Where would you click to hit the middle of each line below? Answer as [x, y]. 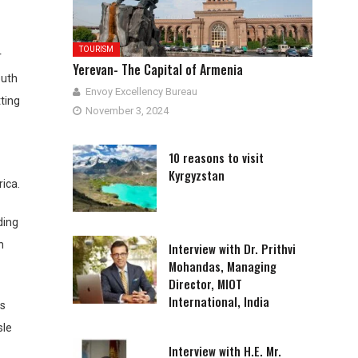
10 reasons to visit [216, 157]
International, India [219, 302]
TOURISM [96, 49]
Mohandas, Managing [223, 267]
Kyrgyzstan [197, 175]
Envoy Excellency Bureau [141, 91]
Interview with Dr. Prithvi [232, 249]
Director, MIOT [205, 284]
